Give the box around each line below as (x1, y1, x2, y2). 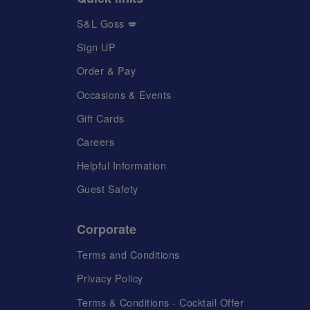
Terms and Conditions (76, 247, 180, 262)
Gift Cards (76, 110, 125, 125)
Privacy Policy (76, 271, 143, 286)
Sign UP (76, 39, 116, 55)
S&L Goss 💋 (76, 16, 138, 31)
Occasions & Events (76, 86, 172, 102)
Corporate (76, 220, 136, 238)
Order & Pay (76, 63, 136, 78)
